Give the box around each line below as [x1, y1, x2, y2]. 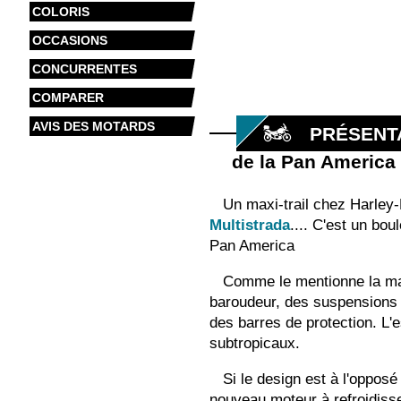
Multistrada [209, 217, 291, 235]
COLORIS [31, 4, 90, 19]
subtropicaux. [209, 334, 301, 352]
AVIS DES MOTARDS [31, 119, 155, 133]
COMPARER [31, 90, 104, 105]
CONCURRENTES [31, 62, 137, 76]
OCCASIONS [31, 33, 107, 47]
